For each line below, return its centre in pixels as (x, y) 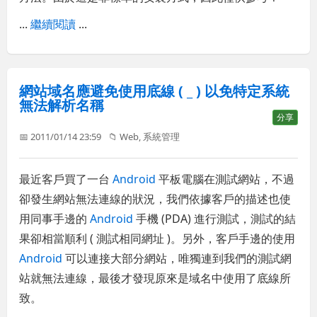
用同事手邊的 (55, 219)
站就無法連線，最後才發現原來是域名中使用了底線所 (155, 278)
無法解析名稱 (62, 105)
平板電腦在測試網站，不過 (225, 179)
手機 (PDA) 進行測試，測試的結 (215, 219)
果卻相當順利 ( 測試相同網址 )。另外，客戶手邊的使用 (157, 239)
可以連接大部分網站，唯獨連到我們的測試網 (177, 259)
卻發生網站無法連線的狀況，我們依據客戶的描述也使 (155, 199)
